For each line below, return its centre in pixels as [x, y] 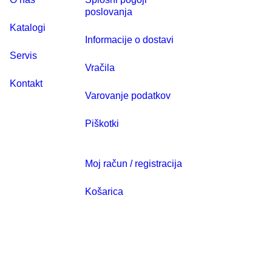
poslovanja [109, 12]
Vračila [100, 67]
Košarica [104, 191]
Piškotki [102, 123]
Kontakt [26, 83]
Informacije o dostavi [129, 39]
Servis [23, 55]
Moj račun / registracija [134, 163]
